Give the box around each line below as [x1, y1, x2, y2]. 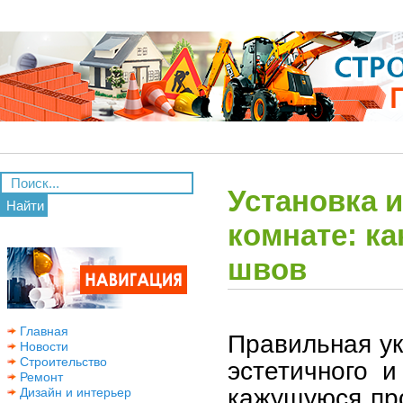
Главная [16, 324, 68, 338]
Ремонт [16, 370, 63, 384]
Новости [16, 339, 68, 354]
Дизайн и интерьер [16, 385, 131, 399]
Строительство [16, 354, 107, 369]
